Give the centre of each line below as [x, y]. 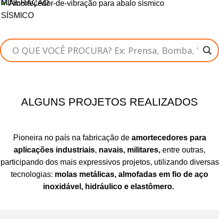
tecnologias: [33, 175]
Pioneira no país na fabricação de [72, 138]
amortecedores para [169, 138]
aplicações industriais [54, 150]
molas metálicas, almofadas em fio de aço [131, 175]
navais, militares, [130, 150]
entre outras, [183, 150]
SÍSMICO [17, 16]
